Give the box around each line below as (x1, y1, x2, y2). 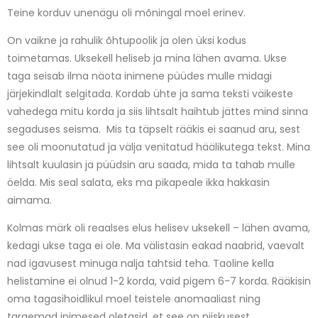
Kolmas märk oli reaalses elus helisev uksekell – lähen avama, (7, 221, 310, 236)
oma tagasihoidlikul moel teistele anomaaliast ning (7, 292, 261, 307)
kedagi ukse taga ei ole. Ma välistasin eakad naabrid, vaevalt (7, 238, 305, 253)
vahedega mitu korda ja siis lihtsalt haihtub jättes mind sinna (7, 104, 308, 119)
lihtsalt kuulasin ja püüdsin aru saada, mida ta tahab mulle (7, 157, 295, 172)
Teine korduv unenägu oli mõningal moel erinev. (7, 5, 246, 20)
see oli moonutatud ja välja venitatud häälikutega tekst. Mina (7, 139, 310, 154)
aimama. (7, 192, 55, 207)
